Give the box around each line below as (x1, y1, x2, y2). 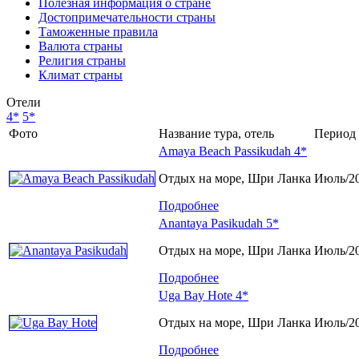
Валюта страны (38, 38, 123, 53)
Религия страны (38, 53, 126, 67)
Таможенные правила (38, 24, 158, 38)
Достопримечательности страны (38, 10, 216, 24)
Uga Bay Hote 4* (159, 288, 248, 302)
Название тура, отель (159, 126, 274, 140)
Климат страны (38, 67, 123, 82)
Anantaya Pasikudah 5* (159, 216, 279, 230)
